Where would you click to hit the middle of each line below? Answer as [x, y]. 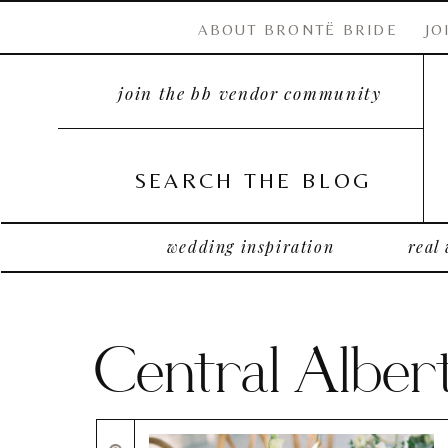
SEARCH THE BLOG [253, 180]
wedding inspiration [250, 246]
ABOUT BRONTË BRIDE [298, 29]
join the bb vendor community [250, 93]
